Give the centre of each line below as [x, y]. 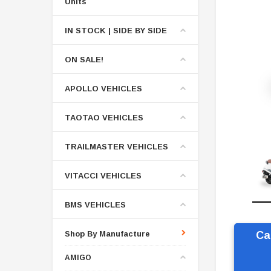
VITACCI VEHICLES [103, 175]
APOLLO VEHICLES [103, 88]
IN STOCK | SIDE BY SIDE [116, 30]
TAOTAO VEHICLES [104, 117]
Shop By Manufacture [107, 233]
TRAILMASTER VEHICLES [116, 146]
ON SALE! [84, 59]
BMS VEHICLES [95, 204]
